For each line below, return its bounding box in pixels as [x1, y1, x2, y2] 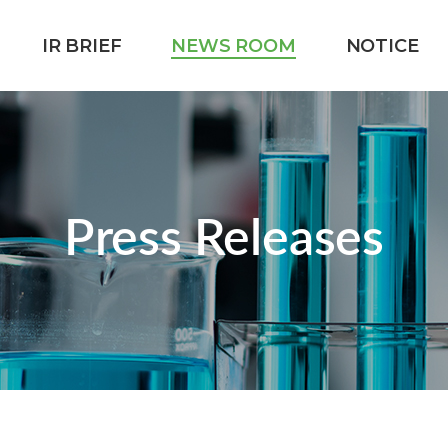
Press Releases [63, 215, 385, 265]
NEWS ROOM [171, 35, 296, 58]
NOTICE [345, 35, 419, 58]
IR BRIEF [42, 35, 122, 58]
